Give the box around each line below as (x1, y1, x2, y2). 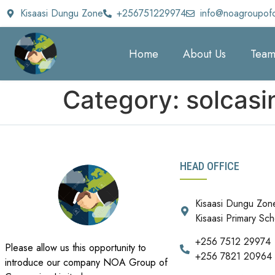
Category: (63, 85, 186, 115)
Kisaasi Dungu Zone (20, 6, 103, 20)
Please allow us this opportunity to (5, 240, 146, 255)
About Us (183, 45, 227, 62)
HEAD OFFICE (180, 160, 239, 173)
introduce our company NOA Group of (5, 255, 168, 269)
